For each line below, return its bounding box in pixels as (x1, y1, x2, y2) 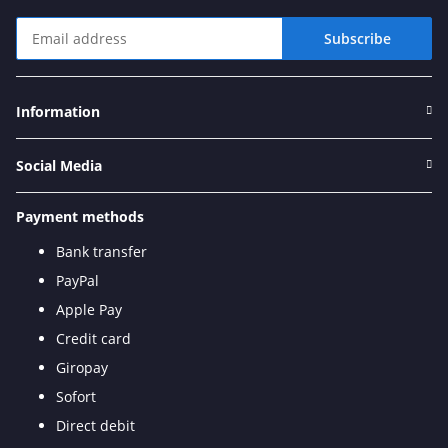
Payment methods (16, 206, 144, 226)
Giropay (56, 357, 108, 377)
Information (16, 101, 100, 121)
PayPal (56, 270, 99, 290)
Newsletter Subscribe (15, 58, 159, 78)
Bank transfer (56, 241, 147, 261)
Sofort (56, 386, 96, 406)
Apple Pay (56, 299, 122, 319)
